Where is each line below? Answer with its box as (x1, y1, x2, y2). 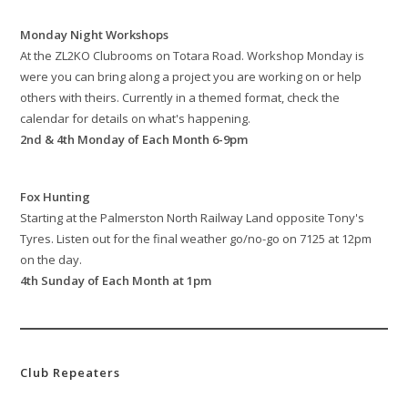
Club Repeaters (20, 364, 121, 382)
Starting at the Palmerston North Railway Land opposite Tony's (20, 209, 365, 227)
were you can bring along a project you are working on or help (20, 68, 362, 86)
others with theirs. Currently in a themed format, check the (20, 89, 341, 107)
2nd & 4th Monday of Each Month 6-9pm (20, 131, 249, 148)
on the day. (20, 251, 83, 269)
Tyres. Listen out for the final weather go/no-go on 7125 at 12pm (20, 230, 372, 248)
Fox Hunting (20, 189, 91, 206)
